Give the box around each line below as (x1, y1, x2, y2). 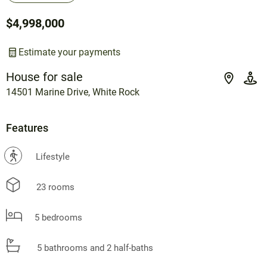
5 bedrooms (32, 212, 82, 223)
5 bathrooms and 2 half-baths (35, 242, 153, 253)
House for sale (6, 69, 83, 84)
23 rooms (34, 181, 74, 193)
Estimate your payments (18, 46, 120, 58)
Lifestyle (36, 151, 70, 162)
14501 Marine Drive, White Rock (6, 86, 139, 98)
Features (6, 121, 48, 134)
